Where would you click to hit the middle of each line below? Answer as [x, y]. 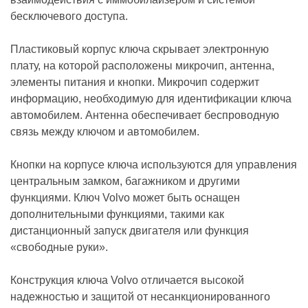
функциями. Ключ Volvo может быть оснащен [125, 197]
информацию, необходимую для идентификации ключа [151, 98]
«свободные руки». [59, 247]
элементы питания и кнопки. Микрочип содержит [135, 82]
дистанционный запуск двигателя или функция [130, 230]
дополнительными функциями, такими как [117, 214]
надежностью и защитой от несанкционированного [140, 296]
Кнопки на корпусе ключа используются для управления [154, 164]
